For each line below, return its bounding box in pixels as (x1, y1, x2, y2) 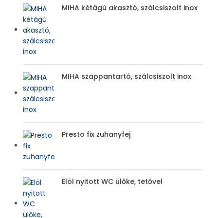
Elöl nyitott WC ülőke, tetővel (62, 177, 163, 187)
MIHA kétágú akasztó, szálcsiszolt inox (62, 3, 198, 13)
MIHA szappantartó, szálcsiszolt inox (62, 72, 191, 82)
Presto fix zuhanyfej (62, 129, 130, 140)
